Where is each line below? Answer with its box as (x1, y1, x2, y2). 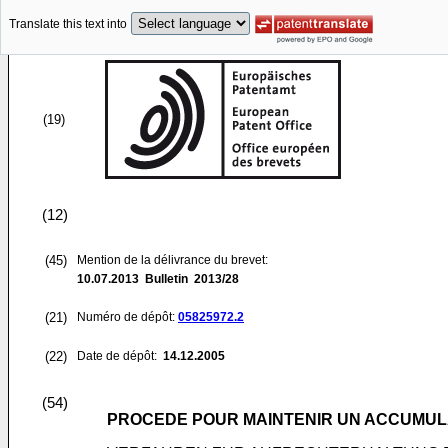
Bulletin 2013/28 (139, 272, 239, 286)
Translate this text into (9, 17, 127, 32)
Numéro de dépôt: (77, 310, 178, 324)
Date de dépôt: (77, 349, 160, 363)
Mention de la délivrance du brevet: (77, 253, 268, 267)
